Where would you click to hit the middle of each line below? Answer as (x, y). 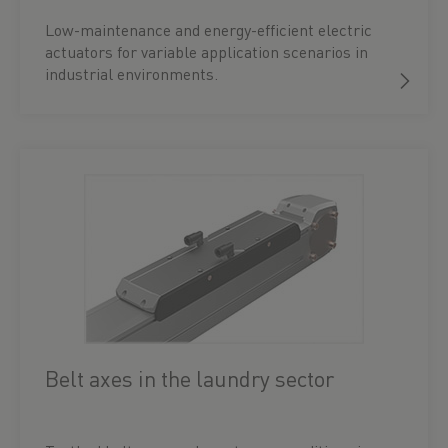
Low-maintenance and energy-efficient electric (208, 29)
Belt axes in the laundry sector (189, 378)
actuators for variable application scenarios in (206, 51)
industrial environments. (131, 73)
